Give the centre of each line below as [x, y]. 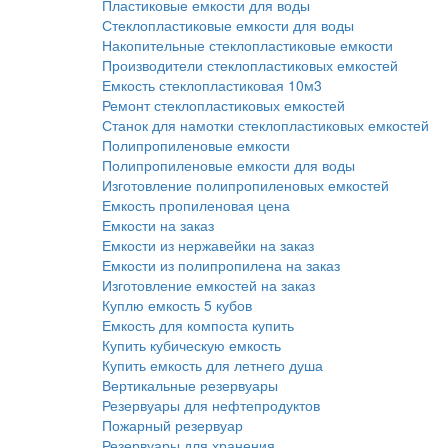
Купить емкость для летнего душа [212, 365]
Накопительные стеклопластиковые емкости [247, 45]
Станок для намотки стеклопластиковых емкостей [265, 125]
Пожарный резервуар [172, 425]
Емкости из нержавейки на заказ [208, 245]
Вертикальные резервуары [190, 385]
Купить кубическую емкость [191, 345]
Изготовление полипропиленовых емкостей [245, 185]
